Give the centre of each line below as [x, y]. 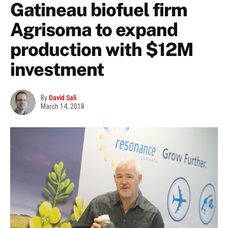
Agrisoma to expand [94, 30]
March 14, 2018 [63, 107]
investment [57, 69]
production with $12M [102, 50]
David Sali [63, 98]
